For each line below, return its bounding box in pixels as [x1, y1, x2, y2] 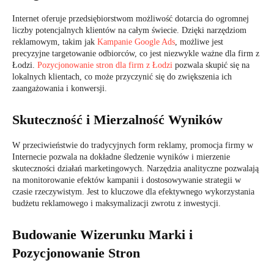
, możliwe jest [175, 37, 223, 46]
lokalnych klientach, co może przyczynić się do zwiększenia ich [12, 72, 232, 81]
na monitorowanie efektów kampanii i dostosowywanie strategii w [12, 176, 241, 185]
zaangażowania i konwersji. [12, 84, 107, 93]
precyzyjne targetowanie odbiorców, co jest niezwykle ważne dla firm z [12, 49, 259, 58]
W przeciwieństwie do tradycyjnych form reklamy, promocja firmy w [12, 141, 253, 150]
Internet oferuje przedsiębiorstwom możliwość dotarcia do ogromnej [12, 14, 249, 23]
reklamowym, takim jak [12, 37, 97, 46]
